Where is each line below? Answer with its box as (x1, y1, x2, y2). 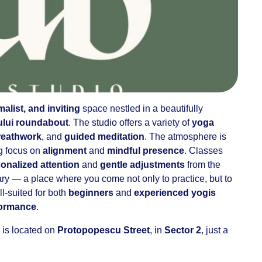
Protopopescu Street (57, 225, 150, 235)
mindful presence (107, 146, 184, 156)
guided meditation (64, 132, 144, 142)
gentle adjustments (100, 160, 185, 170)
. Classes (184, 146, 223, 156)
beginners (68, 188, 113, 198)
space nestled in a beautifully (80, 104, 203, 113)
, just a (201, 225, 228, 235)
